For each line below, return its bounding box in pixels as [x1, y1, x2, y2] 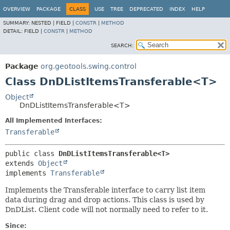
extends [5, 159, 38, 167]
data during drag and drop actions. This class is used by [5, 196, 204, 204]
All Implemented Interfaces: [5, 117, 102, 124]
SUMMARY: [3, 20, 31, 26]
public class [5, 149, 59, 158]
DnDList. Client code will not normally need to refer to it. [5, 205, 208, 214]
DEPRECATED [129, 6, 163, 12]
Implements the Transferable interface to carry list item [5, 186, 205, 194]
